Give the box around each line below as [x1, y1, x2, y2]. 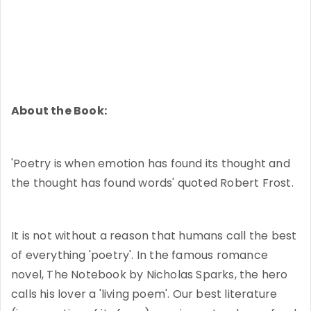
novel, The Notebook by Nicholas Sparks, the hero [11, 267, 288, 283]
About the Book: [11, 103, 107, 119]
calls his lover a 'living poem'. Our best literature [11, 286, 278, 303]
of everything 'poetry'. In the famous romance [11, 247, 269, 264]
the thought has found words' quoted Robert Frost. [11, 175, 294, 192]
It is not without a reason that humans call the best [11, 228, 297, 244]
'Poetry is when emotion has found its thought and [11, 155, 290, 172]
